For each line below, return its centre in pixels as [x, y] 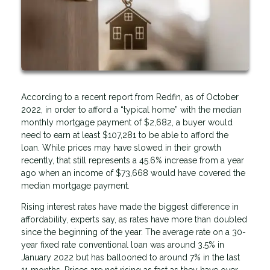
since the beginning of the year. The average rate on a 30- [133, 232]
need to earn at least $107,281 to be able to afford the [125, 135]
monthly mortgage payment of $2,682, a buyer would [127, 122]
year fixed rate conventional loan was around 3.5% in [123, 244]
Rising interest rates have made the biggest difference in [130, 206]
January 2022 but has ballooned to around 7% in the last [130, 257]
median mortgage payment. [77, 185]
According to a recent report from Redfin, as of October [130, 97]
